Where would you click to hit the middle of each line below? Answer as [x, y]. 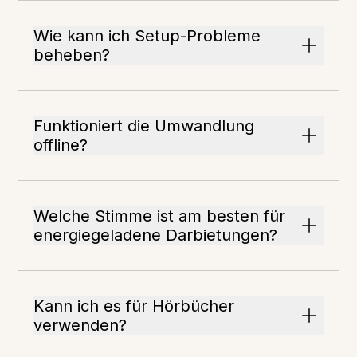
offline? [61, 145]
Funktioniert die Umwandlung [144, 126]
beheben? [72, 55]
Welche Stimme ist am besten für [160, 216]
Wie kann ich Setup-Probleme [147, 36]
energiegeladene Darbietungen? [156, 235]
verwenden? [80, 325]
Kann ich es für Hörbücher [134, 306]
